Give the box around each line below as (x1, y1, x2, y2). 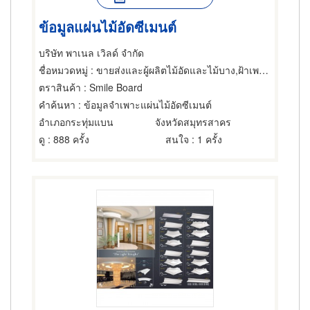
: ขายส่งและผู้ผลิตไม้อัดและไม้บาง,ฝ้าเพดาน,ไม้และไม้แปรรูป (88, 63, 259, 77)
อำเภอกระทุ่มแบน (39, 115, 113, 129)
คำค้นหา (39, 98, 75, 111)
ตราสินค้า (39, 80, 81, 94)
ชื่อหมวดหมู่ (39, 63, 88, 77)
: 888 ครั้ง (45, 132, 89, 146)
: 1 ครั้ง (189, 132, 222, 146)
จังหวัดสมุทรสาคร (155, 115, 231, 129)
